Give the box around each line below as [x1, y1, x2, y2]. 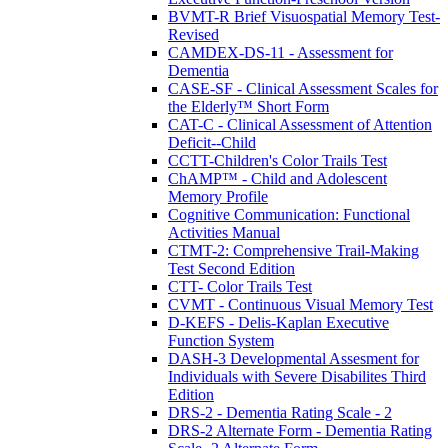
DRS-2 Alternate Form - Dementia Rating [168, 421, 432, 439]
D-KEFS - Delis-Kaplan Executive [168, 313, 389, 331]
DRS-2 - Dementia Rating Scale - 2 [168, 403, 392, 421]
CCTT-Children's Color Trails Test [168, 151, 387, 169]
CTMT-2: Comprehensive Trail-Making [168, 241, 419, 259]
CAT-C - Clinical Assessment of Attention [168, 115, 432, 133]
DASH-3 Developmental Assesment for [168, 349, 419, 367]
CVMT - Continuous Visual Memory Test [168, 295, 433, 313]
